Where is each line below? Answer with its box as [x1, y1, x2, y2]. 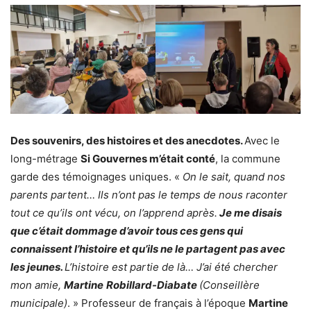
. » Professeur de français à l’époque [67, 296, 249, 310]
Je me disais [217, 205, 282, 219]
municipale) [10, 296, 67, 310]
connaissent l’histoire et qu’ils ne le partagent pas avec [10, 242, 285, 255]
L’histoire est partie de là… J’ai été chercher [65, 260, 278, 274]
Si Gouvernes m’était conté [81, 151, 215, 165]
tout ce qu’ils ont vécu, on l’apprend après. [10, 205, 217, 219]
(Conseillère [199, 278, 260, 292]
